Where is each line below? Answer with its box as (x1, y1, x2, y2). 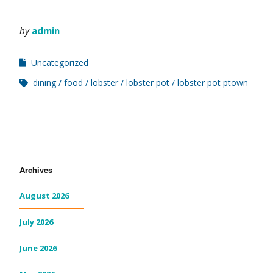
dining (33, 77, 56, 89)
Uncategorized (31, 57, 88, 69)
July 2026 (19, 216, 53, 228)
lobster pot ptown (177, 77, 248, 89)
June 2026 (19, 243, 57, 254)
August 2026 (19, 190, 69, 202)
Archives (19, 164, 52, 176)
